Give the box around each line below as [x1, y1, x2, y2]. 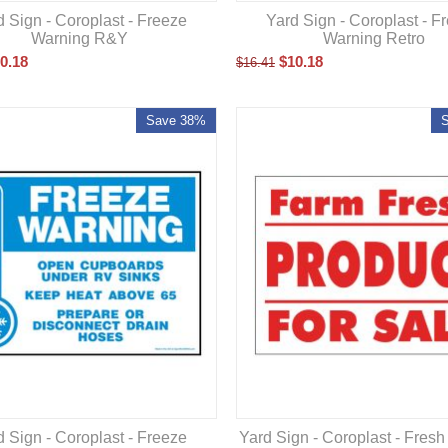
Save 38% [146, 112, 207, 128]
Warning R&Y [30, 29, 128, 47]
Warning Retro [322, 29, 425, 47]
